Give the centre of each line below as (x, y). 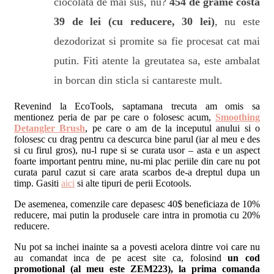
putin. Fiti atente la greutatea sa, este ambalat (157, 60)
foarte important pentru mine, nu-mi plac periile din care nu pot (137, 161)
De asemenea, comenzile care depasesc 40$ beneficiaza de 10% (137, 204)
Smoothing (238, 117)
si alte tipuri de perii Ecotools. (133, 183)
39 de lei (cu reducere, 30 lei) (134, 21)
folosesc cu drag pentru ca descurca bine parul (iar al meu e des (137, 139)
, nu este (237, 21)
